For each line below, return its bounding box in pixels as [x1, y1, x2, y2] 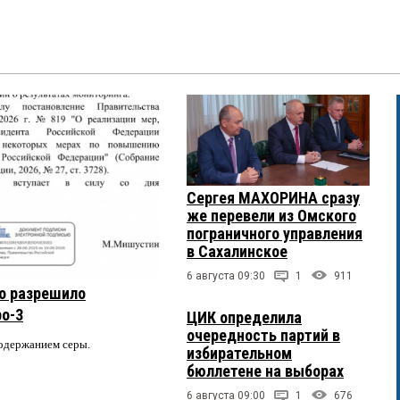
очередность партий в [187, 326, 340, 346]
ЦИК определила [187, 308, 302, 328]
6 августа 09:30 [187, 270, 265, 283]
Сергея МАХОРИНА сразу [187, 188, 360, 208]
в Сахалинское [187, 242, 287, 262]
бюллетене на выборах [187, 362, 344, 381]
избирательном [187, 344, 292, 363]
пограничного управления [187, 224, 362, 244]
